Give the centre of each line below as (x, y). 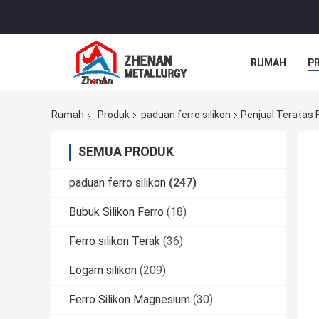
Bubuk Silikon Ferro (116, 212)
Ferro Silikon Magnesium (130, 300)
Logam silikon (103, 271)
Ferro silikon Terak (115, 241)
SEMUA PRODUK (126, 152)
